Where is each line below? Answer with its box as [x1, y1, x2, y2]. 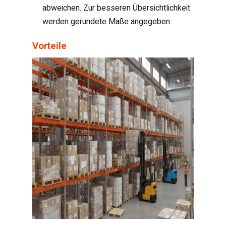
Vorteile [32, 38, 67, 53]
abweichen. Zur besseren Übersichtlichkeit [42, 2, 190, 14]
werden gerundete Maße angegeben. [42, 15, 172, 28]
